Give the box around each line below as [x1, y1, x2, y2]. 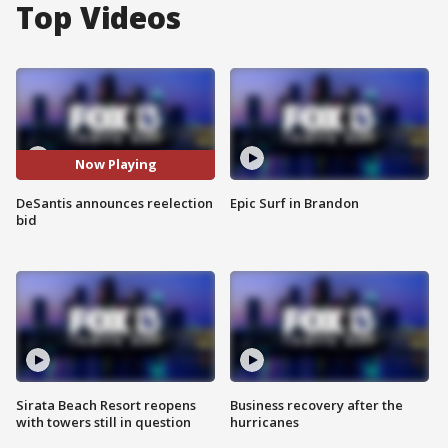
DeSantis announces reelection [16, 193, 213, 212]
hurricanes [230, 413, 299, 432]
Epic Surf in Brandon [230, 193, 359, 212]
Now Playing [74, 155, 157, 174]
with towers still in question [16, 413, 191, 432]
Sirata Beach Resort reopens [16, 396, 196, 415]
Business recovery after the [230, 396, 403, 415]
